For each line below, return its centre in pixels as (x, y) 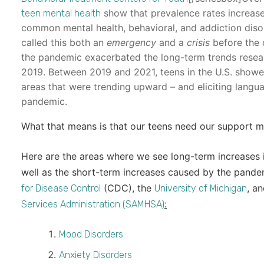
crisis (198, 43)
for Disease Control (61, 189)
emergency (131, 43)
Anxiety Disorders (95, 255)
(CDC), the (128, 188)
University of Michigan (201, 189)
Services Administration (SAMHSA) (93, 204)
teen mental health (61, 14)
